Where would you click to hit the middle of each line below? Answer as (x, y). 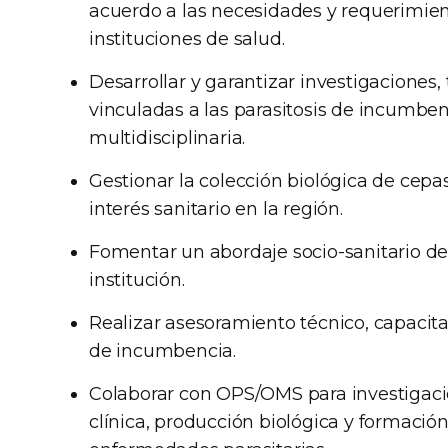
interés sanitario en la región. (216, 209)
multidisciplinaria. (167, 138)
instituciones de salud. (187, 39)
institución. (137, 280)
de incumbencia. (163, 351)
